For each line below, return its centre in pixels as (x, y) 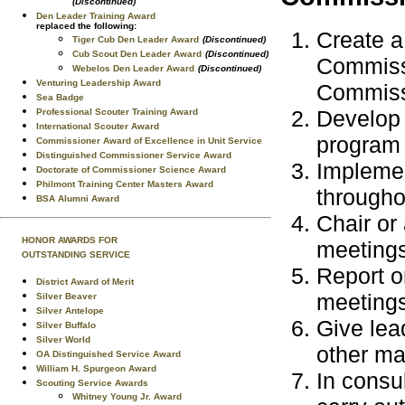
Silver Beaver (66, 296)
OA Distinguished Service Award (108, 354)
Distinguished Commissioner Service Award (134, 155)
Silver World (63, 339)
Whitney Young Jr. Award (127, 396)
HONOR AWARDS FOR (70, 240)
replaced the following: (86, 26)
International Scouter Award (98, 126)
